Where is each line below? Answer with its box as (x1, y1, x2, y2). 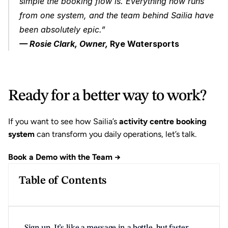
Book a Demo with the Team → (8, 152, 121, 162)
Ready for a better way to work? (8, 88, 207, 104)
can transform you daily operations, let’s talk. (35, 129, 196, 139)
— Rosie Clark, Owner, (19, 39, 110, 49)
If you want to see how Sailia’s (8, 117, 119, 126)
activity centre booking (119, 117, 207, 126)
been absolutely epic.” (19, 24, 105, 35)
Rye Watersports (110, 39, 179, 49)
